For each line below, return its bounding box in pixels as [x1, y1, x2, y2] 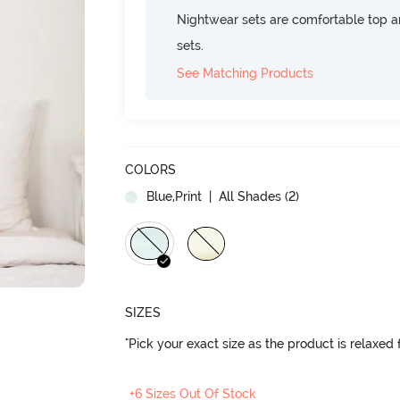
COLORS [125, 162, 177, 177]
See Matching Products [177, 65, 314, 80]
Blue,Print [146, 188, 203, 204]
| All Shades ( [205, 188, 289, 204]
